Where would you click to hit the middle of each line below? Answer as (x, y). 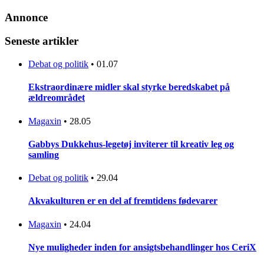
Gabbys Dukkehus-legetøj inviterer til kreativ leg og (131, 144)
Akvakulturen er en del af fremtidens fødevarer (123, 201)
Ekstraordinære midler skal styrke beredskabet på (129, 87)
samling (44, 154)
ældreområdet (57, 98)
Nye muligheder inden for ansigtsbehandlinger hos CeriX (142, 247)
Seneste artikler (42, 41)
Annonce (26, 17)
